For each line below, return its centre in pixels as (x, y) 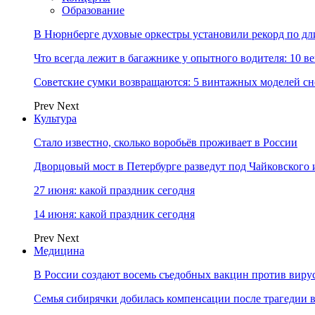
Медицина (59, 251)
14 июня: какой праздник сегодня (114, 214)
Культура (55, 118)
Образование (93, 10)
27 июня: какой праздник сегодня (114, 190)
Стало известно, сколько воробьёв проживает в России (166, 142)
